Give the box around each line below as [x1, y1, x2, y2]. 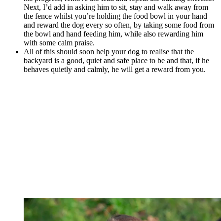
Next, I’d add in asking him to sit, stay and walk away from [24, 3, 208, 12]
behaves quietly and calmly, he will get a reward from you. [24, 65, 206, 74]
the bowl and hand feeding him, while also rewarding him [24, 30, 203, 38]
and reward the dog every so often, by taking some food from [24, 21, 214, 30]
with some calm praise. [24, 38, 95, 47]
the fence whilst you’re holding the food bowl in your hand [24, 12, 207, 21]
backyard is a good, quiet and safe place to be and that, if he [24, 56, 209, 65]
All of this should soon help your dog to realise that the [24, 47, 194, 56]
